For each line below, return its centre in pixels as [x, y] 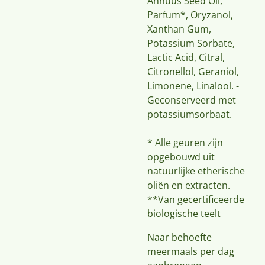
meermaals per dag [191, 251]
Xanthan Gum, [179, 29]
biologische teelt [184, 214]
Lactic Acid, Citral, [186, 57]
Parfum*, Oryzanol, [190, 15]
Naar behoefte [180, 237]
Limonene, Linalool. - [193, 86]
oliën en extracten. [189, 185]
